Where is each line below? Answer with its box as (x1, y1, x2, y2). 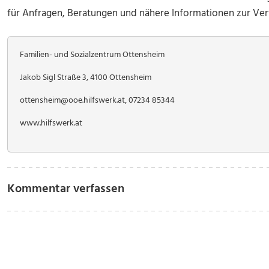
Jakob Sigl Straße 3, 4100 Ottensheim (20, 71, 151, 85)
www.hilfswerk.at (20, 116, 82, 130)
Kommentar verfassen (7, 180, 124, 199)
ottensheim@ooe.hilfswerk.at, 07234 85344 (20, 94, 175, 107)
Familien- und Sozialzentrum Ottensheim (20, 48, 165, 62)
